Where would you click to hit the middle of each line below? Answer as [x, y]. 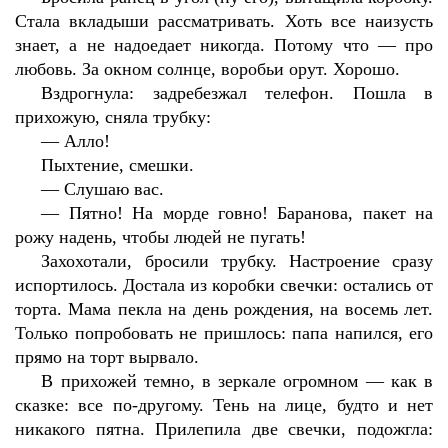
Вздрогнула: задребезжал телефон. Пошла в [237, 93]
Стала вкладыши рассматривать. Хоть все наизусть [224, 21]
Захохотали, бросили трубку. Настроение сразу [237, 261]
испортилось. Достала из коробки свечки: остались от [224, 285]
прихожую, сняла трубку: [113, 117]
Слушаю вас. [114, 189]
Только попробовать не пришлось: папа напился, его [224, 333]
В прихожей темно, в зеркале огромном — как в [237, 381]
